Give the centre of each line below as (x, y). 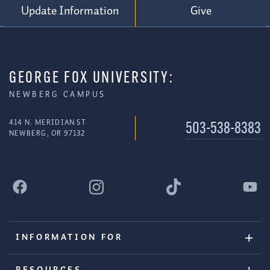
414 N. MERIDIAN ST (48, 122)
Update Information (70, 11)
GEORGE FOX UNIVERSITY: (92, 79)
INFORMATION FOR (69, 237)
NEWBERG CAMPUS (58, 95)
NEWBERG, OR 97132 (47, 133)
